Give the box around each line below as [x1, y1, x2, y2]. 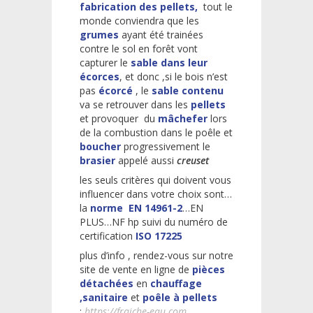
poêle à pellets [140, 290, 217, 304]
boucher [80, 139, 124, 153]
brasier [80, 153, 118, 167]
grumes [80, 27, 119, 41]
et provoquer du [80, 111, 158, 125]
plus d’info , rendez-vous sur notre [80, 248, 233, 262]
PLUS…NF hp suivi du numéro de [80, 214, 228, 228]
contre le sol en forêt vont [80, 41, 198, 55]
